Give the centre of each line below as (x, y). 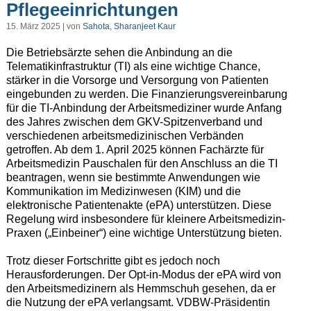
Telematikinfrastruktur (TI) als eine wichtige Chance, (133, 67)
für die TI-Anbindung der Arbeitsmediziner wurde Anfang (144, 108)
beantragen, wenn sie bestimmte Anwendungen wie (133, 178)
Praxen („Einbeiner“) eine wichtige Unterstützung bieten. (144, 233)
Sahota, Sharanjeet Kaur (129, 27)
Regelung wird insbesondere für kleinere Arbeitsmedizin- (145, 219)
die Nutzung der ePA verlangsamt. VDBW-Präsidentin (138, 303)
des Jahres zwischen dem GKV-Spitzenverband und (134, 122)
